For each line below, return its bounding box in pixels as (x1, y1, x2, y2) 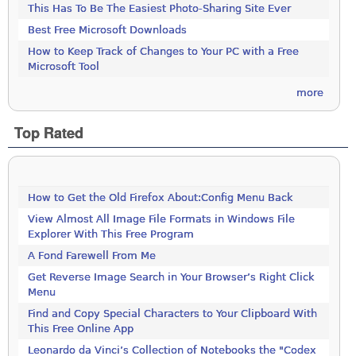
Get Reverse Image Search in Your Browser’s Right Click (28, 270, 315, 283)
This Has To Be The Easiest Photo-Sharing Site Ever (28, 2, 292, 14)
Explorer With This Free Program (28, 227, 195, 240)
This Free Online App (28, 322, 134, 335)
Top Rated (14, 122, 84, 143)
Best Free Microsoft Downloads (28, 23, 188, 36)
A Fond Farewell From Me (28, 249, 157, 261)
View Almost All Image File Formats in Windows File (28, 212, 296, 225)
